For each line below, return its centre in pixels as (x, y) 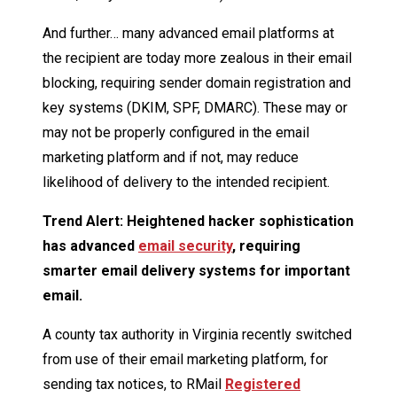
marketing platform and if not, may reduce (171, 158)
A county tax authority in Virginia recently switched (197, 335)
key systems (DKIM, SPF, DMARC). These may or (195, 108)
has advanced (90, 246)
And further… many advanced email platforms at (188, 34)
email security (185, 246)
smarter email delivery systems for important (196, 271)
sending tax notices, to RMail (134, 385)
